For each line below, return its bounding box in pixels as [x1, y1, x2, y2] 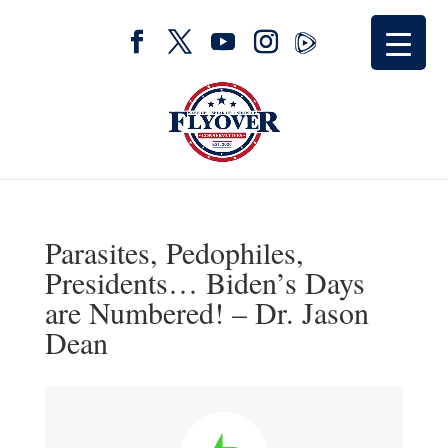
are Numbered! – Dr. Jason [44, 292, 369, 332]
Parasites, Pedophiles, [44, 232, 304, 272]
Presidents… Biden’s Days [44, 262, 365, 302]
